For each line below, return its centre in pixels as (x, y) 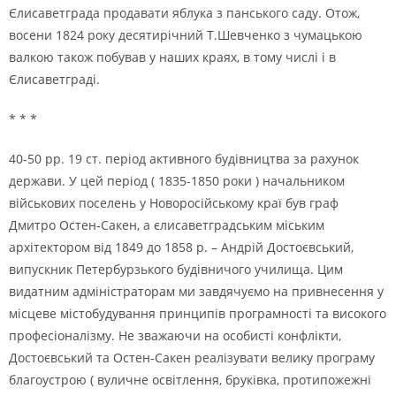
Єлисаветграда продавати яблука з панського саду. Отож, (184, 13)
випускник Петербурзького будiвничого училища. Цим (176, 269)
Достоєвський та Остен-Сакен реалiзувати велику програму (192, 358)
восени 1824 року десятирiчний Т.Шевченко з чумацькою (186, 35)
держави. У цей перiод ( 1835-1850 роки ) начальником (177, 181)
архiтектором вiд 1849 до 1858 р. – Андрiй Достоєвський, (181, 247)
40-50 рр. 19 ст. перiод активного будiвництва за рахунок (184, 159)
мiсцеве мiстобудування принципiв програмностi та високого (198, 313)
